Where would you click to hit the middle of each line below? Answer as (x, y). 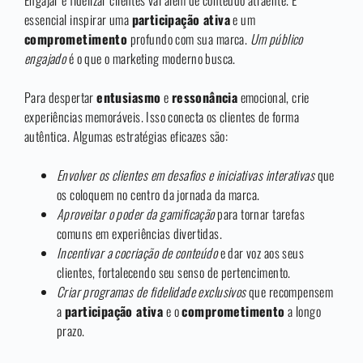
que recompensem (290, 292)
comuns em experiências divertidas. (140, 234)
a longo (303, 312)
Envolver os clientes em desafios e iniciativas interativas (186, 175)
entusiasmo (129, 98)
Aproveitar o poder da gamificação (136, 214)
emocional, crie (273, 98)
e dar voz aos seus (261, 253)
